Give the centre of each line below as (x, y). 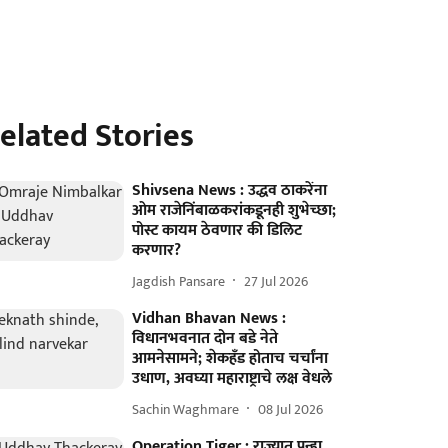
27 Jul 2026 (276, 281)
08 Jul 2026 (291, 409)
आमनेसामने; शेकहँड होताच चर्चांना (230, 358)
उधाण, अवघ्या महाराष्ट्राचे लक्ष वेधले (232, 378)
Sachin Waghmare (186, 409)
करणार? (157, 250)
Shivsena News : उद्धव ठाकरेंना (230, 190)
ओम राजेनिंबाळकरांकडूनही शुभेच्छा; (234, 210)
